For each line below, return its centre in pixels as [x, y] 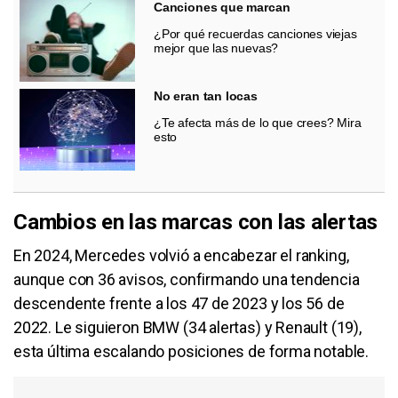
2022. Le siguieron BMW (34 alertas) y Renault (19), [187, 327]
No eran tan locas [206, 96]
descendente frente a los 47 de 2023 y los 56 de [179, 303]
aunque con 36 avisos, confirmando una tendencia [187, 279]
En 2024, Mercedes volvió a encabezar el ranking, [181, 255]
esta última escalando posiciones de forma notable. [191, 351]
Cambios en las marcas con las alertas [196, 222]
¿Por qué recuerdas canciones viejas [255, 33]
